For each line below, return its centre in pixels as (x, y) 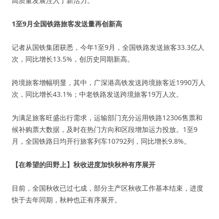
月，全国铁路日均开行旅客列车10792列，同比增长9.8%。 (101, 141)
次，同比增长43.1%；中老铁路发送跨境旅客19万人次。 (97, 94)
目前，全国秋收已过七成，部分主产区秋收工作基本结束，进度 (108, 188)
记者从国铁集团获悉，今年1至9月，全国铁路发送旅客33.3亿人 (108, 47)
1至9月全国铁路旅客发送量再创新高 (67, 24)
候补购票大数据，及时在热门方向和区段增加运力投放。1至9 (105, 129)
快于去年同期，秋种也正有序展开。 (66, 200)
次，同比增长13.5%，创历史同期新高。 (73, 59)
